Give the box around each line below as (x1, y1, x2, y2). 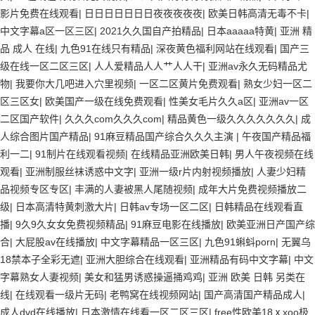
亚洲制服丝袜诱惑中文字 (25, 166, 134, 177)
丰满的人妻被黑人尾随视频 (75, 184, 193, 195)
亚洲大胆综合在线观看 (86, 254, 184, 265)
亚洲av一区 (259, 96, 309, 107)
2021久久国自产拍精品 (100, 25, 201, 37)
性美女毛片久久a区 (169, 96, 253, 107)
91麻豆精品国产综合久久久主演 (94, 131, 236, 142)
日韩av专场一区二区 (120, 201, 209, 212)
